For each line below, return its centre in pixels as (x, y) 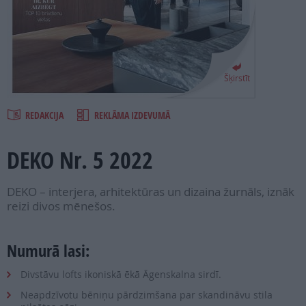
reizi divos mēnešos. (61, 206)
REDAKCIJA (45, 115)
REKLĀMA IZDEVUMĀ (132, 115)
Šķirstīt (237, 78)
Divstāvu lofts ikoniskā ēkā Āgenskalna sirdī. (121, 275)
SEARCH (27, 47)
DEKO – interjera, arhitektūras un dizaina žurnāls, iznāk (151, 192)
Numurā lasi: (48, 251)
